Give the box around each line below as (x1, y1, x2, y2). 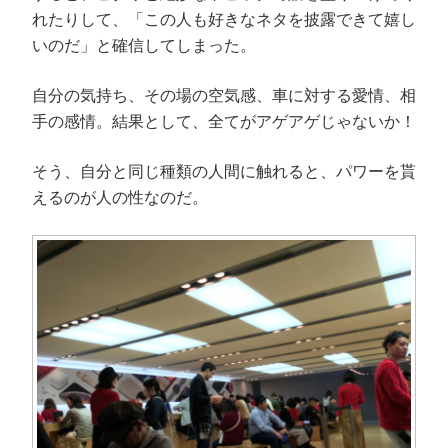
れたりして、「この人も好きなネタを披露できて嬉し (32, 11, 416, 29)
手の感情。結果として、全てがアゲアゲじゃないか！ (32, 113, 416, 131)
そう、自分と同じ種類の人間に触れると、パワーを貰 (32, 163, 416, 181)
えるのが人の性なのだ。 (32, 189, 208, 207)
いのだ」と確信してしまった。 (32, 37, 256, 55)
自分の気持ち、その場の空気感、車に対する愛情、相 (32, 87, 416, 105)
